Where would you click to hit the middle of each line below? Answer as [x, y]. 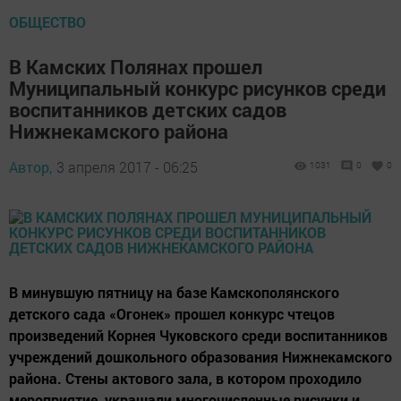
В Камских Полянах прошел [136, 67]
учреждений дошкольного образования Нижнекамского [200, 357]
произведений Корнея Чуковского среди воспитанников [198, 336]
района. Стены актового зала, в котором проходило [185, 379]
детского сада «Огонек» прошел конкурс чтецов [172, 314]
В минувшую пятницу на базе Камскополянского [174, 293]
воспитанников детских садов [148, 110]
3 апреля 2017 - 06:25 [127, 167]
